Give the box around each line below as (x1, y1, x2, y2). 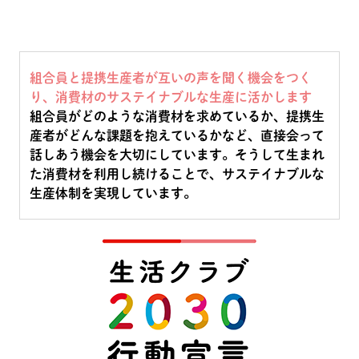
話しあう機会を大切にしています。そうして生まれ (30, 147, 325, 161)
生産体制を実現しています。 (30, 186, 196, 200)
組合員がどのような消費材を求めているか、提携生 (30, 109, 325, 123)
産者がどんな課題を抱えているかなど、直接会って (30, 128, 325, 142)
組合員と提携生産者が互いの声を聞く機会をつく (30, 71, 312, 84)
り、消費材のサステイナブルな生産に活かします (30, 90, 312, 103)
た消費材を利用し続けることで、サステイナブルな (30, 167, 325, 180)
